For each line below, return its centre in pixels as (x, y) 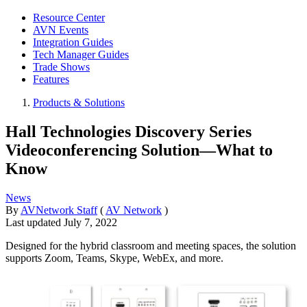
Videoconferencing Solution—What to (139, 150)
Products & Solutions (79, 102)
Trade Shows (61, 67)
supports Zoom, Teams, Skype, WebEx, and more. (114, 258)
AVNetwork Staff (59, 210)
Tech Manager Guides (81, 54)
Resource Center (69, 17)
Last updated (35, 222)
